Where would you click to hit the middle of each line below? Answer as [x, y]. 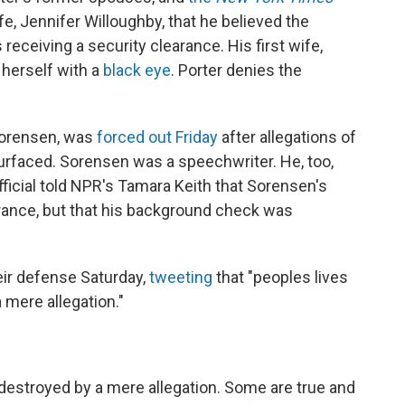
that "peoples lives [282, 277]
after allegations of [289, 137]
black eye [137, 70]
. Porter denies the [236, 70]
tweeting [183, 277]
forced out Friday [159, 137]
